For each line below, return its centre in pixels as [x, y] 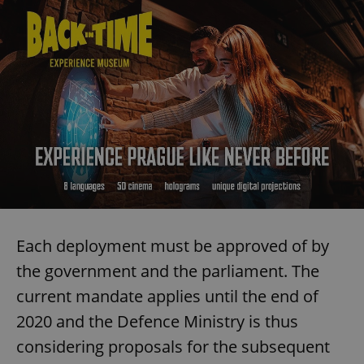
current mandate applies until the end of [167, 296]
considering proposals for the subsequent [173, 346]
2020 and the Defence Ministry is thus [157, 321]
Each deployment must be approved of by [173, 245]
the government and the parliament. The [168, 271]
